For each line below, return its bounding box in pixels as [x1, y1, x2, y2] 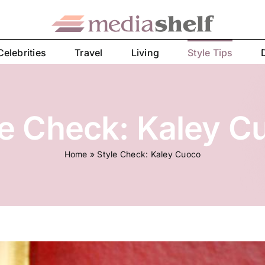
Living [131, 46, 160, 59]
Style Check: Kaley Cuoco [97, 148, 201, 159]
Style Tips [188, 46, 233, 59]
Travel [75, 46, 103, 59]
